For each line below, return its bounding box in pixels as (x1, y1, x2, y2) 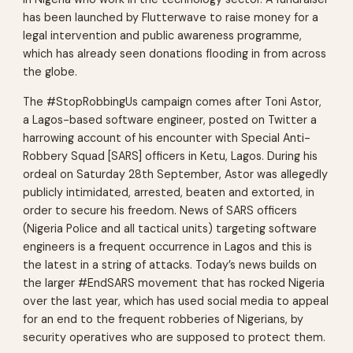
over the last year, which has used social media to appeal (23, 293, 329, 308)
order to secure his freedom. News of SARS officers (23, 203, 298, 217)
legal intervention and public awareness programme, (23, 28, 303, 43)
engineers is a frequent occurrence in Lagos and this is (23, 239, 313, 254)
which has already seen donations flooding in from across (23, 46, 327, 61)
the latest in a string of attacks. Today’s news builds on (23, 257, 318, 272)
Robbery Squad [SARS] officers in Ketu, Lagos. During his (23, 148, 318, 163)
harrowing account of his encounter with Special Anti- (23, 130, 311, 145)
